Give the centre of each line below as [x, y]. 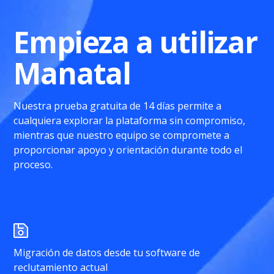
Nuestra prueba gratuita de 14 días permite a [118, 106]
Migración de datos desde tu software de [107, 253]
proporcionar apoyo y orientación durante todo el [128, 150]
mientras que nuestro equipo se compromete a [122, 135]
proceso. [33, 165]
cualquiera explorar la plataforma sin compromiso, [130, 120]
